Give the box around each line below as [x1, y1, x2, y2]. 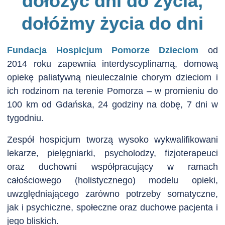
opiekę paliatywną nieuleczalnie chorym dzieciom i [7, 72, 218, 82]
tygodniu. [7, 113, 44, 123]
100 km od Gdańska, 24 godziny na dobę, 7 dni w [7, 99, 218, 109]
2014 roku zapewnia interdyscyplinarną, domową [7, 58, 218, 69]
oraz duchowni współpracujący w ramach [7, 161, 218, 172]
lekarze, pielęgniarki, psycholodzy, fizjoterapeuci [7, 148, 218, 158]
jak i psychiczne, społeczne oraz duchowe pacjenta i [7, 202, 218, 212]
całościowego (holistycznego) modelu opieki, [7, 175, 218, 185]
